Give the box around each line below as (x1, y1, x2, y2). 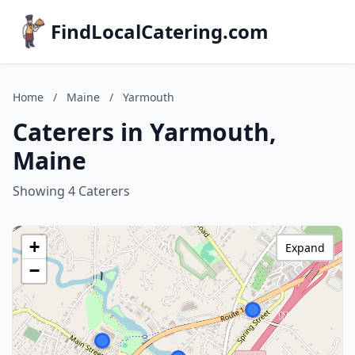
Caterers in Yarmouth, (13, 116, 277, 148)
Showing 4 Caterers (13, 182, 130, 200)
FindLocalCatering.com (51, 18, 269, 44)
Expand (285, 240, 325, 255)
